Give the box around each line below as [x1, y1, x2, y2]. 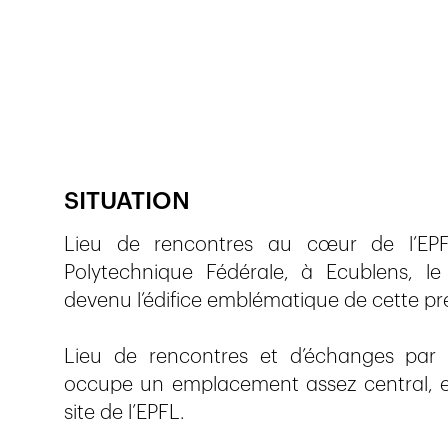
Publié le [185, 128, 239, 142]
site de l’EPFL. [64, 403, 185, 423]
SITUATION [64, 190, 190, 214]
